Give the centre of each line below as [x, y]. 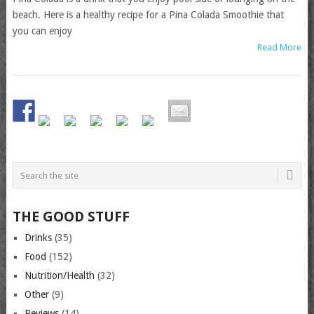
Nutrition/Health [59, 276]
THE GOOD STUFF [71, 217]
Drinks [38, 238]
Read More [280, 48]
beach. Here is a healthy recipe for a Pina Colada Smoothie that [148, 15]
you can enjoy [42, 31]
